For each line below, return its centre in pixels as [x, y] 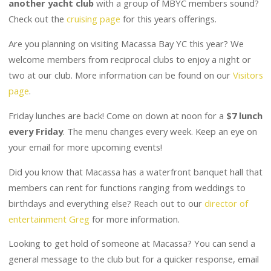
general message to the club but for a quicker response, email [133, 253]
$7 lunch [244, 109]
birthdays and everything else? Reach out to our [106, 197]
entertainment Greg [49, 213]
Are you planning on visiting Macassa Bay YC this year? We [126, 37]
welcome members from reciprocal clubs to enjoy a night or [129, 53]
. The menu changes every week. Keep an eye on [160, 125]
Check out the [37, 13]
